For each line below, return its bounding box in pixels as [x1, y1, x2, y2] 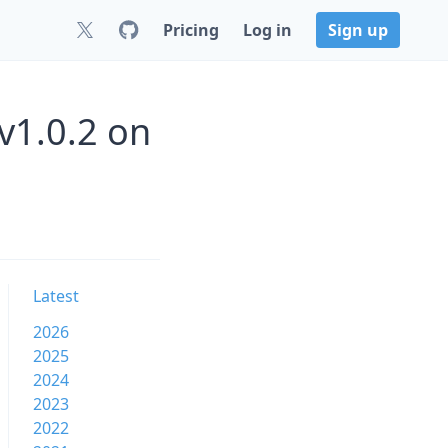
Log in [243, 19, 292, 41]
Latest [32, 285, 79, 307]
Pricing [163, 19, 219, 41]
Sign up [328, 19, 388, 41]
